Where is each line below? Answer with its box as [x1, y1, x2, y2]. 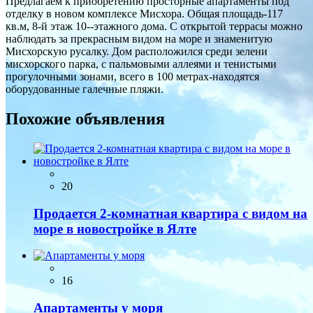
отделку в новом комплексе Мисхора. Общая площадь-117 [6, 8, 283, 20]
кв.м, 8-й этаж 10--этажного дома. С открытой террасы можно [6, 20, 303, 32]
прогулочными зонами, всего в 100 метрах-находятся [6, 71, 259, 82]
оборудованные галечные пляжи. [6, 83, 163, 95]
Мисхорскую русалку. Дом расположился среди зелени [6, 45, 268, 57]
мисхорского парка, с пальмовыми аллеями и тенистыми [6, 58, 277, 70]
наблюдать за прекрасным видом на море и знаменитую [6, 33, 272, 45]
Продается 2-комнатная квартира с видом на [34, 205, 307, 221]
